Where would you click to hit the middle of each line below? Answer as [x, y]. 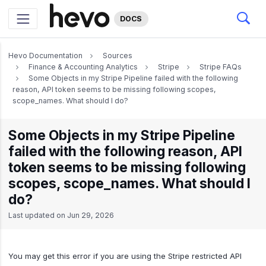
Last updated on [38, 215]
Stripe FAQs [221, 67]
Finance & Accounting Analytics [83, 67]
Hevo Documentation [45, 56]
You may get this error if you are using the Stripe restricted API [125, 256]
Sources [118, 56]
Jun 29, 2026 [91, 215]
